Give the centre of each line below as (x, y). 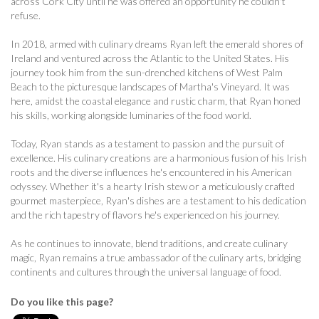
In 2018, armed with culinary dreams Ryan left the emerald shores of (157, 44)
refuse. (26, 15)
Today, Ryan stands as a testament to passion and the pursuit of (147, 143)
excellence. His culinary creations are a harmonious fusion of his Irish (159, 158)
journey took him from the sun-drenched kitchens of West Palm (147, 72)
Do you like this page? (62, 302)
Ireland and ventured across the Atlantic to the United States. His (150, 58)
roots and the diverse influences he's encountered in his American (151, 172)
